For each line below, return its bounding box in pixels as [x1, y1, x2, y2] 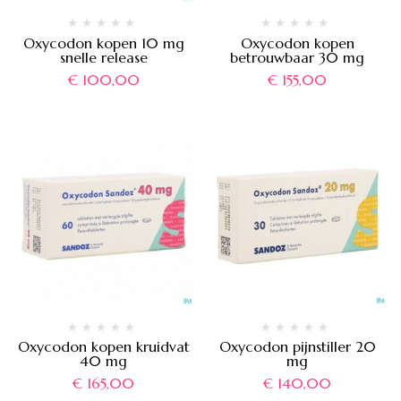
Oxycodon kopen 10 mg [22, 33, 184, 52]
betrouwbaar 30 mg [230, 47, 365, 66]
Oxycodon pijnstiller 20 [218, 337, 376, 355]
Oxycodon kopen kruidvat [17, 337, 190, 355]
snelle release [59, 47, 148, 66]
